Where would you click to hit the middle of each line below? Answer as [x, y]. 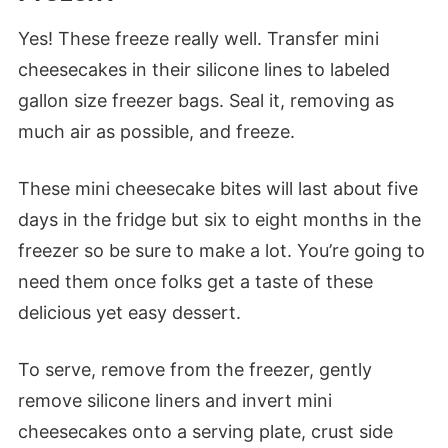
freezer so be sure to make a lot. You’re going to [221, 251]
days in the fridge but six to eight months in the [219, 220]
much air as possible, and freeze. [156, 132]
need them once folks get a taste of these [195, 282]
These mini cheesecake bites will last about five [217, 189]
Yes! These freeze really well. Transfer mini [198, 39]
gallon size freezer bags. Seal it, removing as [205, 101]
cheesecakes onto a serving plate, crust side [205, 432]
